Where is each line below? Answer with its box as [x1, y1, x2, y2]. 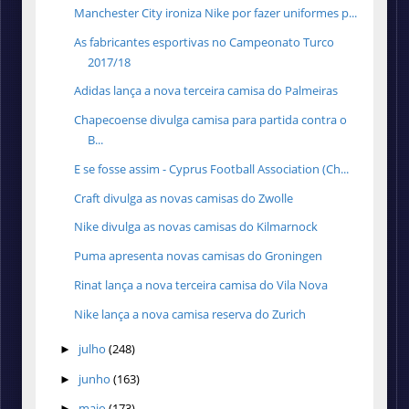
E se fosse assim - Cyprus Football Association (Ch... [74, 160, 350, 177]
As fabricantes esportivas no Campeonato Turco [74, 33, 335, 50]
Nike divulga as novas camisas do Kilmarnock [74, 218, 319, 236]
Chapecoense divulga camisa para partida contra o [74, 111, 348, 129]
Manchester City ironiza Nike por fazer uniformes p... [74, 4, 358, 21]
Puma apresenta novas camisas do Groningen [74, 247, 323, 265]
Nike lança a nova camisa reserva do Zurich [74, 305, 307, 322]
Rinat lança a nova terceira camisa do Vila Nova [74, 276, 329, 293]
